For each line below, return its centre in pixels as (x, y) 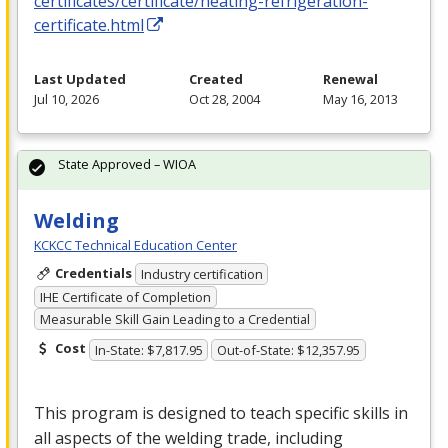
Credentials (93, 272)
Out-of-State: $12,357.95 (289, 349)
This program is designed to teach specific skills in (221, 412)
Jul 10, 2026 (66, 98)
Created (216, 78)
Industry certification (201, 274)
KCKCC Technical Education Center (135, 244)
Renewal (350, 78)
